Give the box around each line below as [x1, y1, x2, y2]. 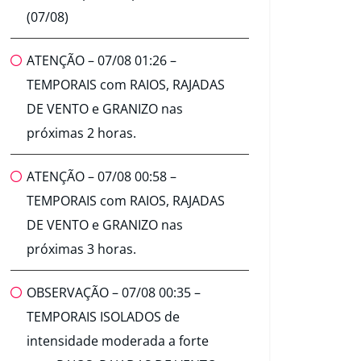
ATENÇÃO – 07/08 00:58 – [27, 168, 176, 186]
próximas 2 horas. [27, 124, 136, 143]
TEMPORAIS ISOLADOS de [27, 308, 180, 326]
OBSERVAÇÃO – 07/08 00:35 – [27, 284, 201, 302]
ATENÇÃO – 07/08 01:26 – [27, 52, 176, 70]
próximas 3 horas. [27, 240, 136, 259]
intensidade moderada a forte [27, 332, 209, 351]
